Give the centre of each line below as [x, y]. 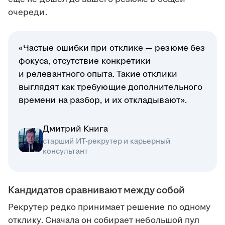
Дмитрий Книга [75, 129]
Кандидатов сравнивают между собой [96, 191]
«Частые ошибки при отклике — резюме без [112, 48]
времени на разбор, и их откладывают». [103, 101]
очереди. [28, 13]
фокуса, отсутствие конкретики [85, 62]
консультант [65, 152]
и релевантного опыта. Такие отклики [98, 75]
